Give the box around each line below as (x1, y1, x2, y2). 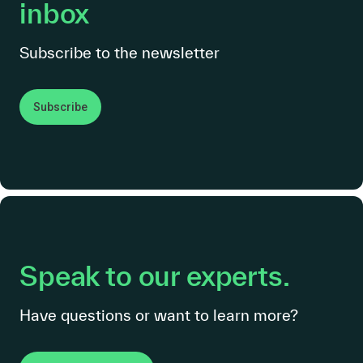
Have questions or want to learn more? (19, 306, 298, 325)
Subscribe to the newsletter (19, 44, 220, 62)
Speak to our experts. (19, 260, 290, 293)
